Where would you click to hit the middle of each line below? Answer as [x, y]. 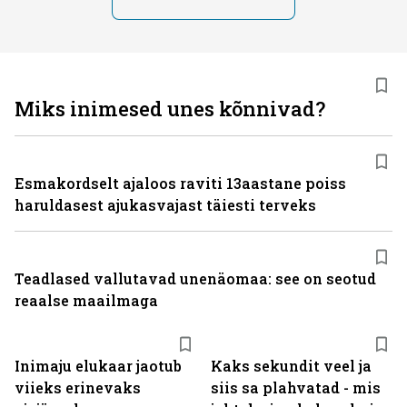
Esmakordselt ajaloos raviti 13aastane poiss [180, 183]
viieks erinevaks [78, 387]
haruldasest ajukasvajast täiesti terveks [165, 205]
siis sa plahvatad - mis [296, 387]
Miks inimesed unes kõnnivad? [170, 109]
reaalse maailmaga [86, 300]
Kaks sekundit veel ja [291, 366]
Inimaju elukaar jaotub [98, 366]
